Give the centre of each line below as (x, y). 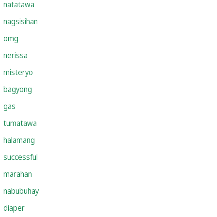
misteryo (18, 72)
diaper (14, 208)
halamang (19, 140)
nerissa (15, 55)
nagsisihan (21, 21)
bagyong (18, 89)
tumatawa (20, 123)
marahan (18, 174)
